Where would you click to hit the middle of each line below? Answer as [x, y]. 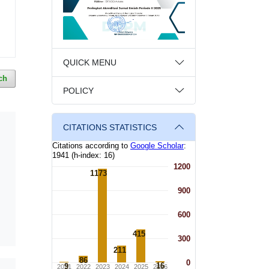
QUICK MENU [89, 63]
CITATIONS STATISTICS [110, 128]
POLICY [78, 90]
